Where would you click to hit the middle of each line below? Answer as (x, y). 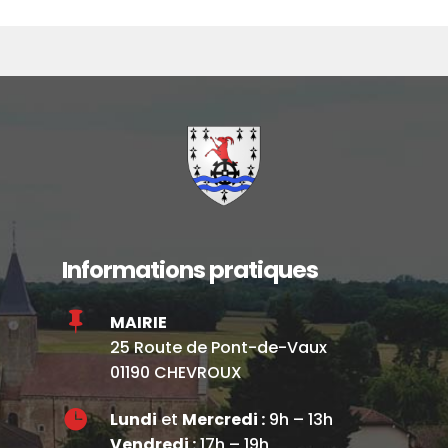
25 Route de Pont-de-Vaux (218, 348)
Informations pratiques (190, 270)
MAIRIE (138, 323)
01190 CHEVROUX (175, 373)
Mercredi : (223, 420)
